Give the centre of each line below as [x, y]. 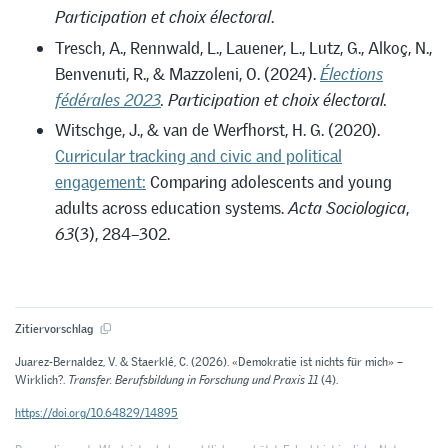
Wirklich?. [41, 379]
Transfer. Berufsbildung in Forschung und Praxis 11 [193, 379]
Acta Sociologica [347, 208]
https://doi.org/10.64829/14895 [96, 412]
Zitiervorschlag [55, 328]
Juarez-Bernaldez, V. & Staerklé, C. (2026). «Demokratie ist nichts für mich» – [209, 361]
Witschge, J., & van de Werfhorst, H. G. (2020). [217, 130]
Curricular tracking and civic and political [198, 156]
